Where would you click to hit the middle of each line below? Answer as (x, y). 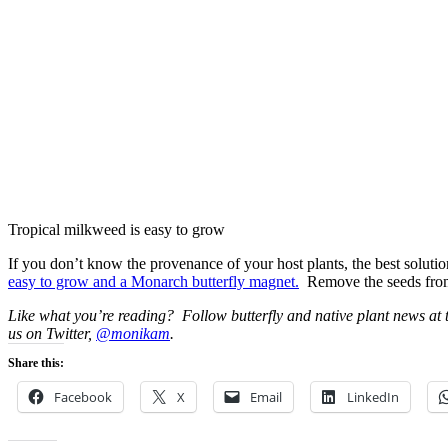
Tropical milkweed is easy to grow (116, 230)
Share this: (36, 363)
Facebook (83, 397)
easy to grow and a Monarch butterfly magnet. (153, 282)
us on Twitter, (52, 334)
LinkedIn (373, 397)
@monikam (133, 334)
